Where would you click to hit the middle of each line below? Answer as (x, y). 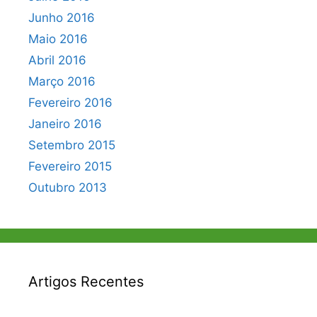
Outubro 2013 (68, 188)
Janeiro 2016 (65, 124)
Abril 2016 (57, 60)
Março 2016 (62, 81)
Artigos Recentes (86, 282)
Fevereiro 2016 (70, 103)
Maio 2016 (58, 39)
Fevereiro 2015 (70, 166)
